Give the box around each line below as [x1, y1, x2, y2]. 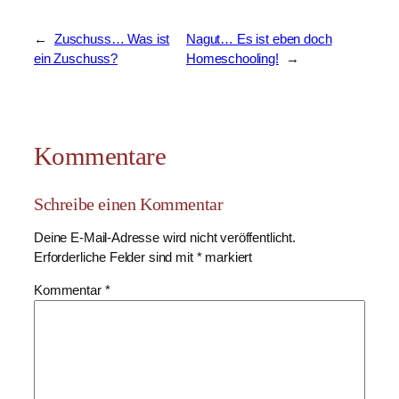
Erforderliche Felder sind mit [34, 250, 197, 265]
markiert [201, 250, 253, 265]
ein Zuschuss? [34, 52, 118, 66]
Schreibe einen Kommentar [34, 194, 224, 215]
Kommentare [34, 142, 167, 170]
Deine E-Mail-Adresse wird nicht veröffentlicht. [34, 231, 297, 246]
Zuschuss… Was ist [53, 32, 170, 46]
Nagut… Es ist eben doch [185, 32, 332, 46]
